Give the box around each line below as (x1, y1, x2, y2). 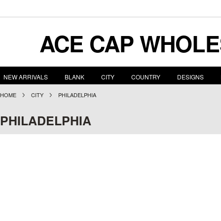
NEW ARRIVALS (3, 73, 48, 81)
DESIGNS (177, 73, 204, 81)
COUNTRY (131, 73, 160, 81)
